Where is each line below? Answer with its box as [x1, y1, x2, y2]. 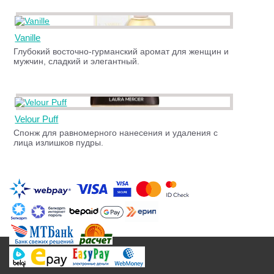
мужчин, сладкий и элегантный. [13, 56, 140, 66]
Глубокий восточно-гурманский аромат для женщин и [13, 46, 229, 56]
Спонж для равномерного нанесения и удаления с [13, 128, 218, 138]
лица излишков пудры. [13, 138, 104, 147]
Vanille [15, 32, 41, 43]
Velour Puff [15, 114, 59, 124]
